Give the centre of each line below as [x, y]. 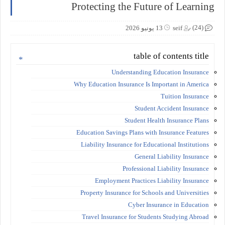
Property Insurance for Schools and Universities [145, 192]
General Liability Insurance [172, 156]
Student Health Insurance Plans [167, 120]
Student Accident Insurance [172, 108]
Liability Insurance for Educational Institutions [145, 144]
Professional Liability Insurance [166, 168]
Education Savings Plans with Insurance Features [143, 132]
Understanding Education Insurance [160, 72]
